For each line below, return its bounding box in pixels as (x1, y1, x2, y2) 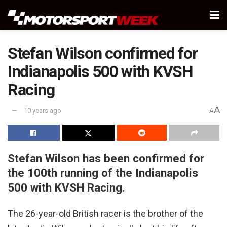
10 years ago (24, 107, 61, 115)
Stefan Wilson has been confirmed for (8, 151, 204, 165)
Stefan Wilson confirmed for (8, 44, 198, 63)
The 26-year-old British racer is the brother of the (8, 208, 203, 219)
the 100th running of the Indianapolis (8, 166, 198, 179)
